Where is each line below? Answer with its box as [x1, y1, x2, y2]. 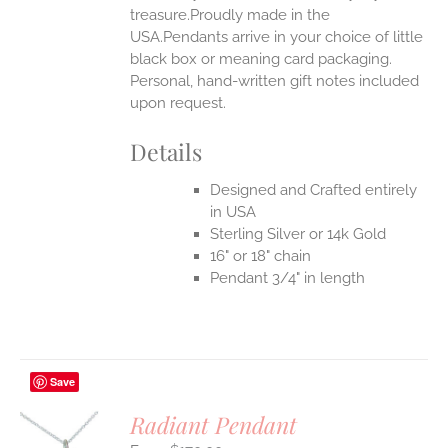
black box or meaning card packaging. [130, 50, 393, 69]
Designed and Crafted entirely [210, 180, 418, 199]
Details [130, 136, 203, 168]
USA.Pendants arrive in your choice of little [130, 28, 424, 47]
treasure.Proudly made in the [130, 6, 331, 25]
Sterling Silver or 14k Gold [210, 224, 387, 243]
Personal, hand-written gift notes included [130, 72, 420, 91]
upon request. [130, 94, 227, 113]
